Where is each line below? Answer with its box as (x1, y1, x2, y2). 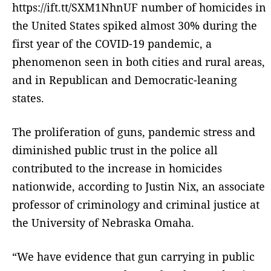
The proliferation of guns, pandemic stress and (12, 124, 255, 139)
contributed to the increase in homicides (12, 160, 222, 175)
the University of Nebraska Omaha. (12, 215, 197, 230)
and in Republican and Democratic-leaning (12, 72, 237, 87)
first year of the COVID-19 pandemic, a (12, 36, 212, 51)
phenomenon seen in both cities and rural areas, (12, 54, 265, 69)
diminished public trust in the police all (12, 142, 218, 157)
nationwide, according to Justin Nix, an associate (12, 178, 265, 194)
